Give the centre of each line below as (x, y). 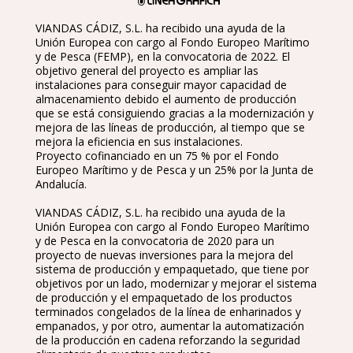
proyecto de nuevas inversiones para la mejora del (164, 255)
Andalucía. (61, 184)
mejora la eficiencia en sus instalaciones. (139, 141)
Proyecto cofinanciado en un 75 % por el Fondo (157, 155)
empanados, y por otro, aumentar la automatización (170, 325)
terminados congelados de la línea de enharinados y (168, 311)
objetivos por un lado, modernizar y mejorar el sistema (176, 283)
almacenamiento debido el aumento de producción (166, 98)
